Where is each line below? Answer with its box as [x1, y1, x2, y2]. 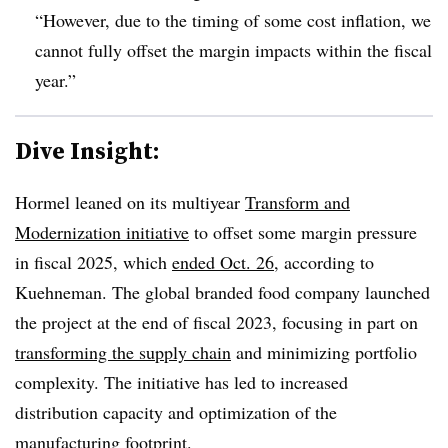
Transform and [245, 189, 350, 214]
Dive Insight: [15, 133, 160, 167]
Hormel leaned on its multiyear [15, 189, 245, 214]
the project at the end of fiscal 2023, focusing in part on [15, 309, 418, 334]
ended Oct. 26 [172, 249, 274, 274]
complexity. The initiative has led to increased [15, 369, 348, 394]
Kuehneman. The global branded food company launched [15, 279, 430, 304]
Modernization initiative [15, 219, 189, 244]
